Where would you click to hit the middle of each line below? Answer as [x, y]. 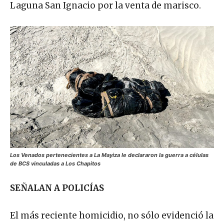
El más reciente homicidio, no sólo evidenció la [112, 215]
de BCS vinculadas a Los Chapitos [55, 163]
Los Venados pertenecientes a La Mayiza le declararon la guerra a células [109, 155]
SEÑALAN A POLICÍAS [57, 188]
